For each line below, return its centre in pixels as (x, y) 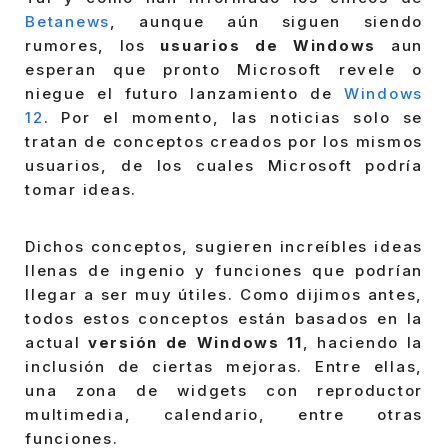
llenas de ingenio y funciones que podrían (224, 271)
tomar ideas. (81, 189)
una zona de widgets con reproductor (224, 391)
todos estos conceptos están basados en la (224, 319)
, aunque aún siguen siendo (266, 21)
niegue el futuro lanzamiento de (184, 93)
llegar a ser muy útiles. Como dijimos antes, (224, 295)
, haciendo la (363, 343)
